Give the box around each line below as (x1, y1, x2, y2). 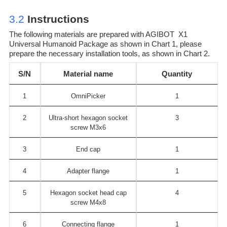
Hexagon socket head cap (50, 188, 127, 197)
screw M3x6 (70, 123, 106, 131)
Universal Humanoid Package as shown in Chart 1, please (9, 39, 202, 48)
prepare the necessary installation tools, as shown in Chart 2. (9, 49, 210, 58)
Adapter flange (67, 167, 110, 175)
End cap (76, 145, 101, 153)
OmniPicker (71, 92, 106, 100)
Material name (63, 69, 113, 78)
